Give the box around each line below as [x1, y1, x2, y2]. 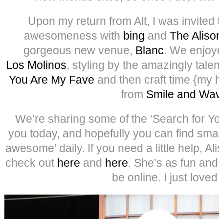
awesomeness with [24, 29, 123, 42]
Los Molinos [6, 58, 66, 71]
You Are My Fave [9, 73, 94, 86]
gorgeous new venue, [23, 44, 135, 57]
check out [5, 156, 57, 169]
